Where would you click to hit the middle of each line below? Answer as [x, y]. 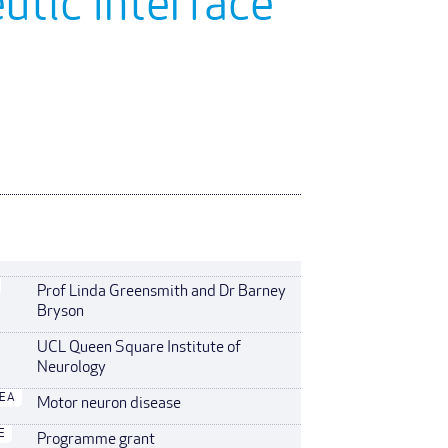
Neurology [72, 368]
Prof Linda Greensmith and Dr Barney [162, 292]
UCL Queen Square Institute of [139, 348]
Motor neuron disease [109, 404]
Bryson [61, 312]
